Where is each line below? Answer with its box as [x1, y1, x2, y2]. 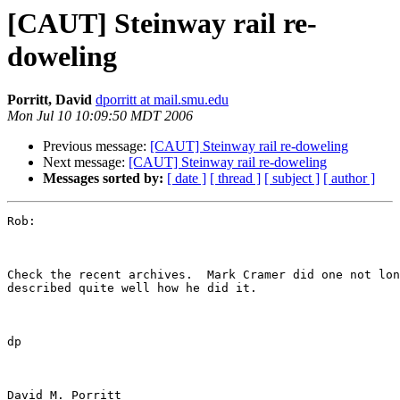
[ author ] [323, 171, 375, 187]
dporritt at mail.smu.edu [96, 92, 229, 108]
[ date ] [167, 171, 206, 187]
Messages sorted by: [43, 171, 163, 187]
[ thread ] [210, 171, 261, 187]
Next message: [43, 154, 129, 171]
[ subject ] [264, 171, 320, 187]
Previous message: [43, 138, 150, 154]
